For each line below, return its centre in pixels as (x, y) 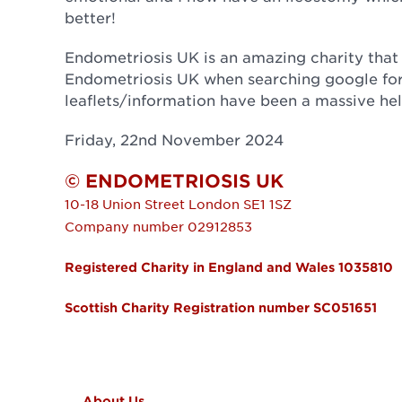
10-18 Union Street (125, 204)
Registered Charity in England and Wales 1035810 (229, 267)
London (214, 204)
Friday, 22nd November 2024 (174, 140)
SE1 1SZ (267, 204)
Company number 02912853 (158, 227)
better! (90, 17)
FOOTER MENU (139, 363)
